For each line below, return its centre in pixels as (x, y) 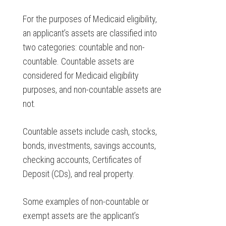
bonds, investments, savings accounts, (89, 146)
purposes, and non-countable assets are (92, 90)
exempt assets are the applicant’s (81, 216)
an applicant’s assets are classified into (90, 33)
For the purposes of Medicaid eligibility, (90, 19)
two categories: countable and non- (83, 47)
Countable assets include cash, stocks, (90, 131)
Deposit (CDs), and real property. (78, 174)
